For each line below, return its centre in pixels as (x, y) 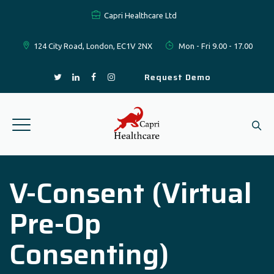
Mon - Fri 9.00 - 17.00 (215, 46)
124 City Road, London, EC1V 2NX (93, 46)
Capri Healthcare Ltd (140, 15)
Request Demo (177, 77)
